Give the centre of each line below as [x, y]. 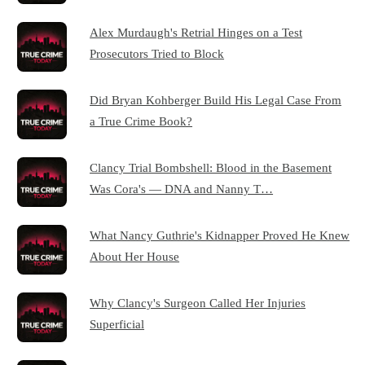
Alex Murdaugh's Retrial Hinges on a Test [196, 33]
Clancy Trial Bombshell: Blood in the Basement [211, 168]
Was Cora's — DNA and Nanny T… [182, 189]
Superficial [117, 324]
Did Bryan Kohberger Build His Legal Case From [216, 100]
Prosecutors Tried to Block [157, 54]
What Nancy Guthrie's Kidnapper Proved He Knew [220, 235]
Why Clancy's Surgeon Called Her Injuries [198, 303]
